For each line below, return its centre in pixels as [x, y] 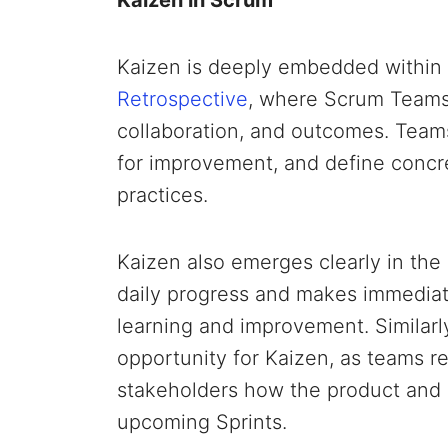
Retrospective [182, 98]
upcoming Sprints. [202, 421]
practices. [162, 194]
